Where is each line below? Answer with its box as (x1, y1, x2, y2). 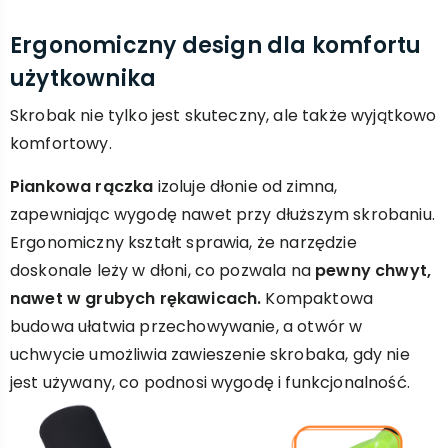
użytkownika (10, 63, 157, 94)
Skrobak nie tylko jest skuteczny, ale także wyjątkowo (10, 104, 437, 127)
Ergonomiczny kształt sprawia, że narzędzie (10, 231, 357, 254)
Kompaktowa (261, 287, 374, 310)
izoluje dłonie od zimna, (153, 175, 338, 198)
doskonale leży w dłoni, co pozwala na (10, 259, 316, 282)
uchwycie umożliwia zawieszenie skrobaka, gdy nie (10, 343, 410, 366)
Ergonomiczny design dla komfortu (10, 30, 422, 61)
